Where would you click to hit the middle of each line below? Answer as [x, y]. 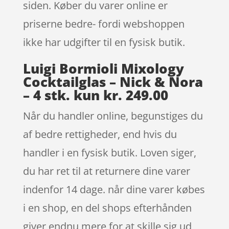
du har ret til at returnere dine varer [106, 171]
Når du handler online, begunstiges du [113, 116]
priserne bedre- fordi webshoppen [104, 24]
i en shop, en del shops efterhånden [107, 208]
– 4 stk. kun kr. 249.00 [95, 95]
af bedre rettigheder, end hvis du [100, 134]
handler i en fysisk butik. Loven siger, [109, 152]
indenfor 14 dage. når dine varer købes [114, 189]
